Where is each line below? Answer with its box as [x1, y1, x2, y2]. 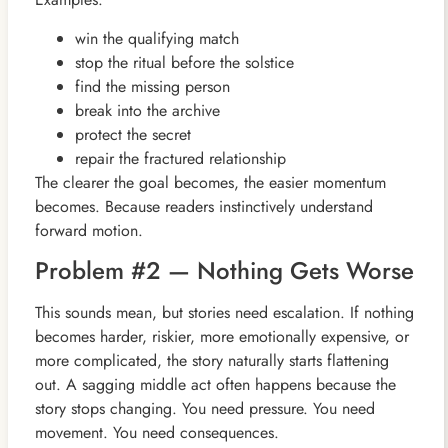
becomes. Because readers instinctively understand [34, 194, 373, 218]
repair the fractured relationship [74, 146, 286, 170]
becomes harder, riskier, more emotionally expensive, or [34, 325, 409, 349]
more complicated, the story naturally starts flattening [34, 349, 389, 373]
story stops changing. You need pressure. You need [34, 397, 375, 421]
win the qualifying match [74, 26, 239, 50]
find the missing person [74, 74, 230, 98]
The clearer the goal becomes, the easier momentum [34, 170, 386, 194]
